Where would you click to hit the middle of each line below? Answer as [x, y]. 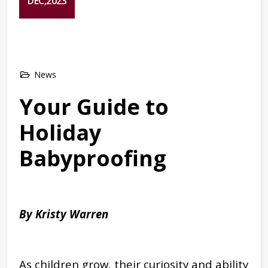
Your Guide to [94, 106]
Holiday [60, 132]
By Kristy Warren [64, 214]
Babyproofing [93, 158]
